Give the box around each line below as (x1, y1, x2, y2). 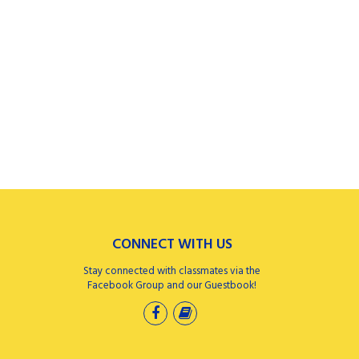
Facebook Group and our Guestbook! (87, 277, 257, 294)
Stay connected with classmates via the (83, 263, 261, 280)
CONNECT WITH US (111, 233, 232, 256)
